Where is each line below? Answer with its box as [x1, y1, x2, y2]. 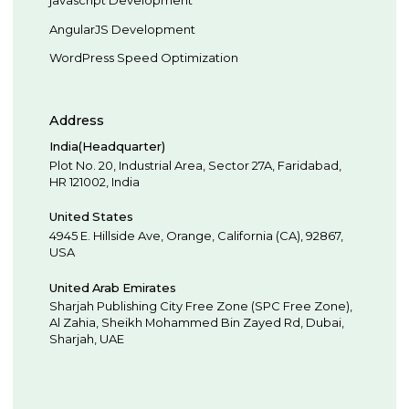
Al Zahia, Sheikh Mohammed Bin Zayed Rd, [49, 315, 304, 330]
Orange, [166, 227, 215, 243]
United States [49, 209, 134, 225]
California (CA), [217, 227, 304, 243]
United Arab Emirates [49, 279, 177, 295]
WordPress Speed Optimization [49, 50, 239, 66]
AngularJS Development [49, 21, 196, 37]
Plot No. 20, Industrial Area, [49, 157, 206, 173]
